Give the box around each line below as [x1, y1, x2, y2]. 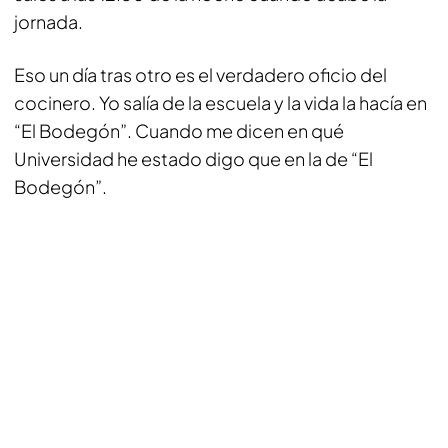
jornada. [14, 10, 83, 33]
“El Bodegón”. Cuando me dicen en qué [14, 119, 344, 142]
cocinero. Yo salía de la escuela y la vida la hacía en [14, 91, 427, 114]
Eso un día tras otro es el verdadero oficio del [14, 63, 387, 86]
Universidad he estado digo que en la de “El [14, 147, 373, 170]
